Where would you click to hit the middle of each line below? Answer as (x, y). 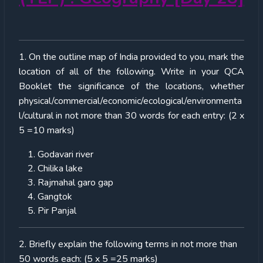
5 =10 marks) (47, 131)
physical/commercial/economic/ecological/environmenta (130, 101)
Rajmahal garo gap (75, 183)
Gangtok (55, 197)
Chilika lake (60, 169)
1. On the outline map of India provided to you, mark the (131, 57)
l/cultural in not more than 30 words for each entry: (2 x (131, 116)
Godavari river (65, 155)
